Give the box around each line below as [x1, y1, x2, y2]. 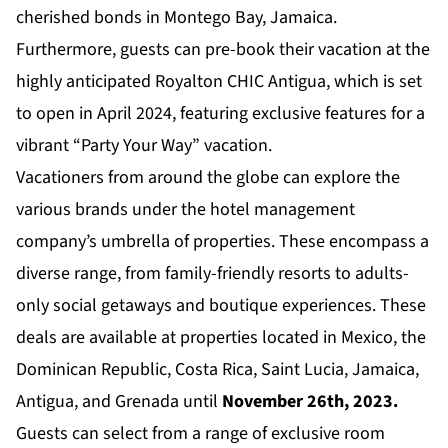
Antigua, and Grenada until [16, 389, 222, 415]
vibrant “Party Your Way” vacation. [16, 133, 272, 159]
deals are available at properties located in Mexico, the [16, 325, 426, 351]
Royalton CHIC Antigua [155, 69, 326, 95]
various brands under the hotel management [16, 197, 355, 223]
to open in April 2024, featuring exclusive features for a [16, 101, 425, 127]
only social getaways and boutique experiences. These [16, 293, 426, 319]
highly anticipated [16, 69, 155, 95]
